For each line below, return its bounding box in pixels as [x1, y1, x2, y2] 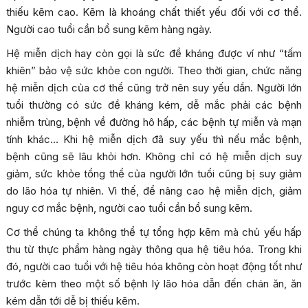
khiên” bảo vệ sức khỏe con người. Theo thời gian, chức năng [5, 64, 302, 77]
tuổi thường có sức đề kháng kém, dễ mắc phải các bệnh [5, 98, 302, 111]
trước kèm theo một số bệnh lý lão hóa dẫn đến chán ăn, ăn [5, 277, 302, 290]
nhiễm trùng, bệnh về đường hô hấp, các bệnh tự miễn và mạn [5, 115, 302, 129]
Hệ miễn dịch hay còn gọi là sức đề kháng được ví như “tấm [5, 47, 302, 60]
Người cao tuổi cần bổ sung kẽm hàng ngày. [5, 23, 212, 36]
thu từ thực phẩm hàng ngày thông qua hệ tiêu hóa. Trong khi [5, 243, 302, 256]
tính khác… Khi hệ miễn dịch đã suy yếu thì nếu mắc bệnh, [5, 133, 302, 146]
